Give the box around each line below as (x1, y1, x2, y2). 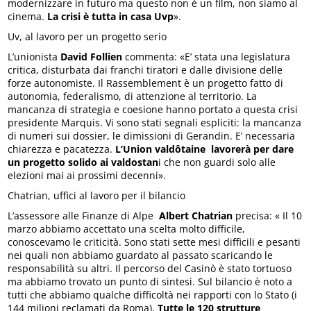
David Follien (60, 50, 123, 64)
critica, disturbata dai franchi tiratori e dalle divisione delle (8, 63, 283, 77)
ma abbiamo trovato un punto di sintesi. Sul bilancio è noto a (8, 275, 293, 289)
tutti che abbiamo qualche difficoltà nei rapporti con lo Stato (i (8, 288, 298, 302)
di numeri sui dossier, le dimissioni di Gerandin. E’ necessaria (8, 129, 296, 143)
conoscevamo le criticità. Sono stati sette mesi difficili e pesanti (8, 235, 301, 249)
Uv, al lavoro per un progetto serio (8, 30, 167, 44)
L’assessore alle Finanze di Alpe (8, 209, 160, 223)
